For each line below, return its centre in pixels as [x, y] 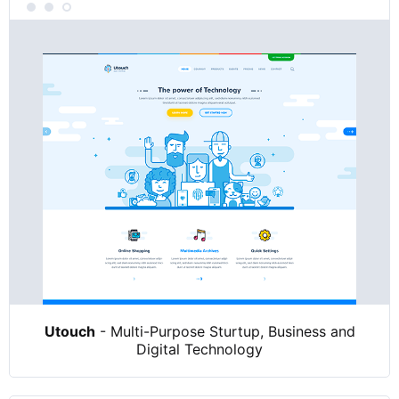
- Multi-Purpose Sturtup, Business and [225, 332]
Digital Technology [199, 350]
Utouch [69, 332]
